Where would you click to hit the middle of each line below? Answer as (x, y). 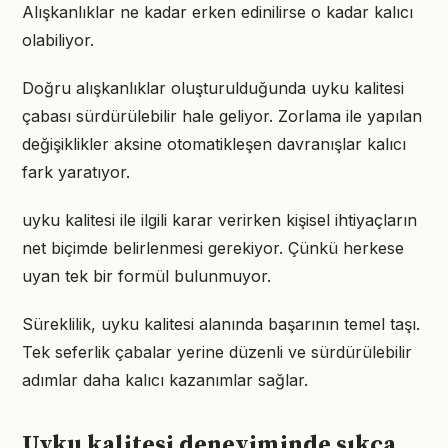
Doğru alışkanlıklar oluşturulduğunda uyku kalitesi (213, 88)
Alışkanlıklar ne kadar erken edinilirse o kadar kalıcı (217, 12)
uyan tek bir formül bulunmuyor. (146, 276)
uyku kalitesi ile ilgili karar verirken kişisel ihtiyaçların (219, 220)
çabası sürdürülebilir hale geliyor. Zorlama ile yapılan (222, 116)
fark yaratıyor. (76, 172)
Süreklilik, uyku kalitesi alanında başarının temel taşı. (221, 324)
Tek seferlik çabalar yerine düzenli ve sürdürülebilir (217, 352)
